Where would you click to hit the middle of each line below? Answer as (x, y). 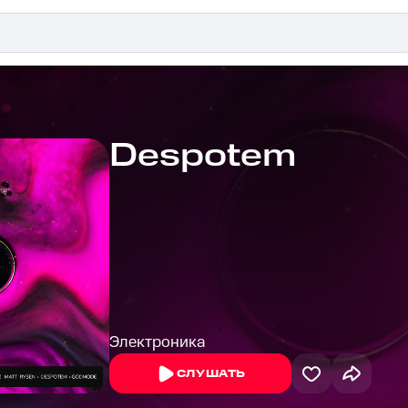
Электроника (158, 342)
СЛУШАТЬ (211, 374)
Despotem (203, 156)
